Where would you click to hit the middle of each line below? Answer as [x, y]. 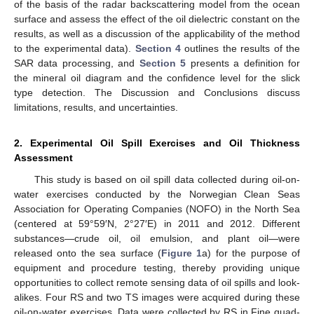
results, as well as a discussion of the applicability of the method [157, 33]
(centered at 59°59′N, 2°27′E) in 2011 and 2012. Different [157, 223]
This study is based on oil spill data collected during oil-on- [167, 179]
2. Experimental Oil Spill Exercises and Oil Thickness [157, 143]
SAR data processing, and [77, 63]
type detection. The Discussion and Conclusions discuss [157, 92]
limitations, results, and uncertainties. [96, 107]
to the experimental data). [75, 48]
